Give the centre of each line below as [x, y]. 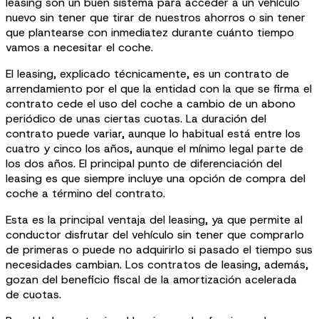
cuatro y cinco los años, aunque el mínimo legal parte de [155, 148]
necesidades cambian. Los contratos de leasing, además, [157, 264]
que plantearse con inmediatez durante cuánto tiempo [150, 32]
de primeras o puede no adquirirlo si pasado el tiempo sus [159, 249]
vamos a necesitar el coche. [79, 47]
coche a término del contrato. [85, 193]
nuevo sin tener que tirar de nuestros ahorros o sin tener [156, 17]
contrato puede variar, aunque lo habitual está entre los [153, 133]
